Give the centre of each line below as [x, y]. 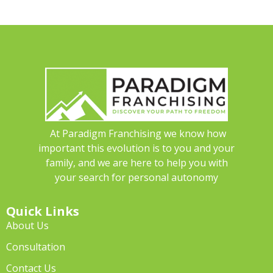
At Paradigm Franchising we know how [136, 133]
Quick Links [43, 211]
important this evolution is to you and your [136, 148]
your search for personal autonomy [136, 177]
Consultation [36, 247]
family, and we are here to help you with [136, 163]
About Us [27, 225]
